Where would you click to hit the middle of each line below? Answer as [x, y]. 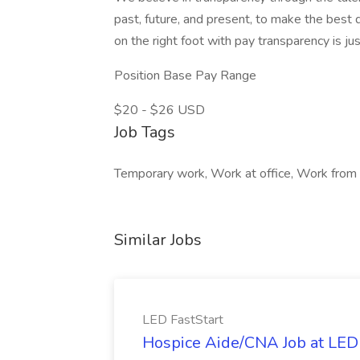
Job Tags [145, 132]
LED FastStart [183, 320]
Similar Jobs [158, 240]
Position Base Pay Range [185, 76]
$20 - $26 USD [160, 110]
